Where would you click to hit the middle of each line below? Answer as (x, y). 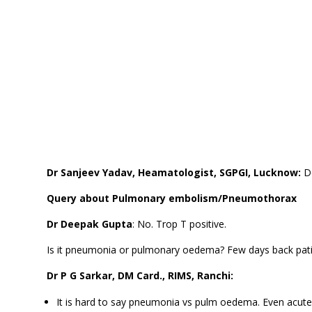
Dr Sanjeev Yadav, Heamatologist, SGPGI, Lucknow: (175, 172)
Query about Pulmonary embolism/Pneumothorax (172, 198)
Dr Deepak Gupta (90, 224)
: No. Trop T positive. (180, 224)
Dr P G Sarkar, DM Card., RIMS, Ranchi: (140, 275)
